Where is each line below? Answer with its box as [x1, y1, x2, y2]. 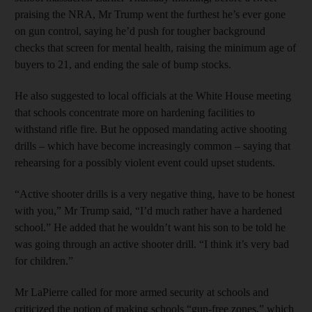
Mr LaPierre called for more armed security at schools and [15, 286, 269, 298]
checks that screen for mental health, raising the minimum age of [15, 41, 296, 54]
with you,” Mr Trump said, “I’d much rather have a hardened [15, 204, 282, 217]
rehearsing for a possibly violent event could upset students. [15, 156, 275, 169]
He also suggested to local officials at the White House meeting [15, 89, 291, 102]
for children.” [15, 254, 73, 267]
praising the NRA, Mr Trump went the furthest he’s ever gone [15, 8, 286, 20]
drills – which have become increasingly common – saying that [15, 139, 290, 152]
